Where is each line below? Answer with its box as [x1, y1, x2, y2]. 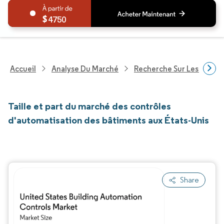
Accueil [10, 63, 36, 73]
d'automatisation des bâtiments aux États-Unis [8, 114, 209, 126]
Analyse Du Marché [51, 63, 118, 73]
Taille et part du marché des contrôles [8, 100, 171, 112]
